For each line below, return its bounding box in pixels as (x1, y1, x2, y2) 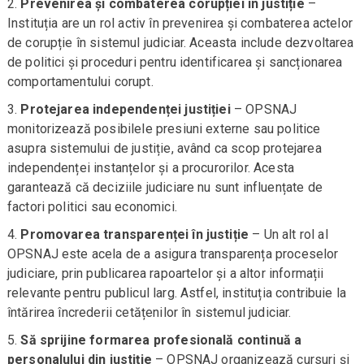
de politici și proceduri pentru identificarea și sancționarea (6, 54, 343, 71)
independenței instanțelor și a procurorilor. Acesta (6, 160, 295, 176)
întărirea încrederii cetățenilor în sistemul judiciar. (6, 305, 292, 321)
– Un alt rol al (249, 227, 328, 243)
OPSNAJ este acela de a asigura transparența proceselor (6, 246, 339, 262)
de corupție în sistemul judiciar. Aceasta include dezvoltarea (6, 35, 354, 51)
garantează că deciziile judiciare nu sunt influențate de (6, 180, 323, 196)
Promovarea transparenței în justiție (20, 227, 249, 243)
